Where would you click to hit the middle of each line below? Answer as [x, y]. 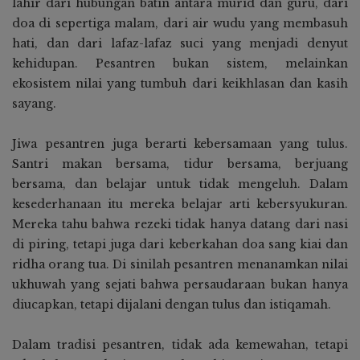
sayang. [34, 104]
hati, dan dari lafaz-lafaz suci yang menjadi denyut [180, 44]
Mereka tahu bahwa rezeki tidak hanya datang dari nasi [180, 225]
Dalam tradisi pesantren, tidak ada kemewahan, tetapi [180, 345]
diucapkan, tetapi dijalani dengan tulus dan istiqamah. [172, 305]
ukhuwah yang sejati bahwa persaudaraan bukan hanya [180, 285]
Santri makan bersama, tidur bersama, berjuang [180, 164]
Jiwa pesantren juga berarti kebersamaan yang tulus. [180, 144]
